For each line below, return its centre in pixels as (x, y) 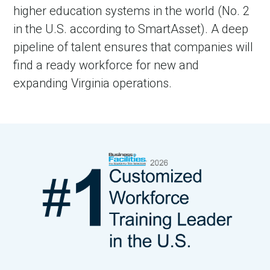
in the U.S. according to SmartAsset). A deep (131, 29)
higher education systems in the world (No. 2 (132, 11)
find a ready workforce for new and (106, 65)
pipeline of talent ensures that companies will (133, 47)
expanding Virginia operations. (93, 83)
